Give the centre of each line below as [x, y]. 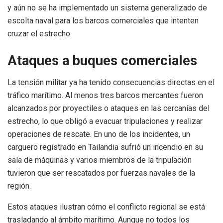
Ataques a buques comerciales [102, 60]
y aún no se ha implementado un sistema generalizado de [107, 8]
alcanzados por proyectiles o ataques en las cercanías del [109, 109]
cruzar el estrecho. [40, 34]
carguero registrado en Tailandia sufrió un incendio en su [105, 147]
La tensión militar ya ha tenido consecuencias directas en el [111, 83]
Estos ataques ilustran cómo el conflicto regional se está [106, 207]
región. [19, 186]
